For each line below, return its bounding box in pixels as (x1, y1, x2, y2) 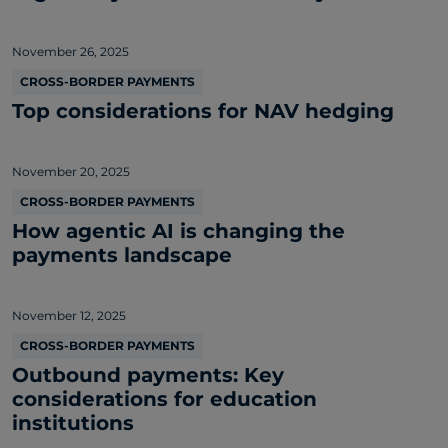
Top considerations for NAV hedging (12, 98, 394, 123)
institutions (12, 410, 134, 435)
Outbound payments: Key (12, 362, 284, 387)
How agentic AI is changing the (12, 218, 345, 243)
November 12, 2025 (12, 307, 126, 323)
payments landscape (12, 242, 232, 267)
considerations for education (12, 386, 317, 411)
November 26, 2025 (12, 43, 129, 59)
